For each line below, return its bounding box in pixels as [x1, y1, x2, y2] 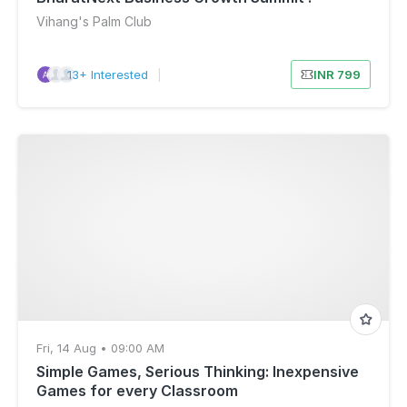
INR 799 [313, 67, 361, 82]
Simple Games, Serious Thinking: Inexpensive [36, 362, 359, 381]
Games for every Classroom [36, 382, 238, 400]
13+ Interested [66, 67, 148, 82]
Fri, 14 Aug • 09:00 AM [36, 341, 164, 355]
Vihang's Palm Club [36, 14, 152, 29]
